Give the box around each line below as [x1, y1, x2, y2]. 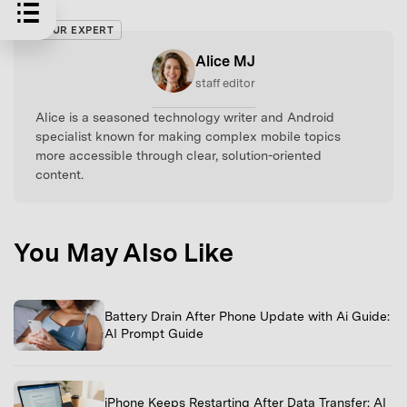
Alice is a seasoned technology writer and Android [35, 110, 334, 125]
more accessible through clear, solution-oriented [35, 148, 322, 164]
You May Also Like [14, 236, 233, 268]
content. [35, 167, 84, 183]
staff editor [195, 75, 255, 90]
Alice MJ [195, 52, 255, 70]
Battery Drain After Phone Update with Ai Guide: [104, 309, 390, 324]
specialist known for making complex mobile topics [35, 129, 341, 144]
